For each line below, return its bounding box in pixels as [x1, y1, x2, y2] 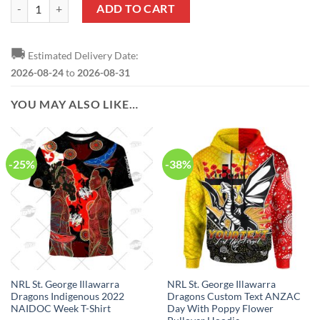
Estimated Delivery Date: [26, 49, 139, 62]
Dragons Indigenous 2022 [10, 290, 124, 302]
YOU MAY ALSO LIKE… [11, 97, 139, 111]
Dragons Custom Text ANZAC [166, 290, 301, 302]
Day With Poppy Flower [166, 302, 274, 314]
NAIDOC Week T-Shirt [10, 302, 111, 314]
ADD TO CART [96, 1, 176, 16]
